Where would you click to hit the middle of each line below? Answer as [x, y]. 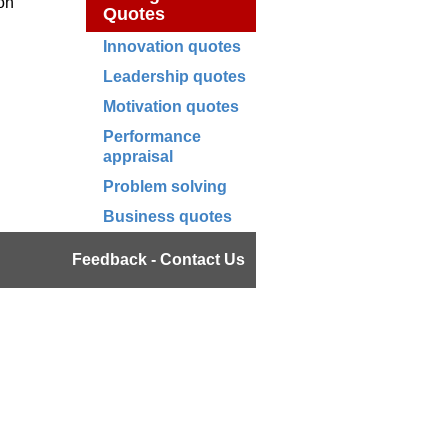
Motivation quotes [171, 106]
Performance [152, 136]
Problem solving [165, 186]
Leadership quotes [174, 76]
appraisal [138, 156]
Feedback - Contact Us [158, 259]
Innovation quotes [172, 46]
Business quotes [167, 216]
